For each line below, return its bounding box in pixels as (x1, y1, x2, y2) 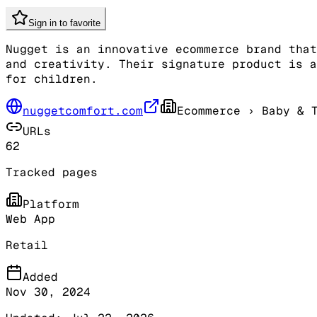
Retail (6, 237, 48, 253)
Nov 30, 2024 (6, 284, 91, 299)
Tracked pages (6, 164, 98, 180)
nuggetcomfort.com (23, 103, 143, 118)
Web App (6, 211, 55, 226)
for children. (6, 71, 98, 86)
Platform (23, 196, 79, 212)
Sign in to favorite (28, 17, 100, 28)
